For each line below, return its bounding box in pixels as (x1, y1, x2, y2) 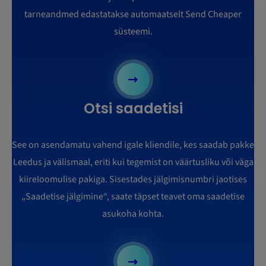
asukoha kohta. (102, 207, 164, 221)
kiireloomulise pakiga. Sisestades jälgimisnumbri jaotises (19, 173, 247, 186)
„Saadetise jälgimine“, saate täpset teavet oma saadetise (21, 190, 245, 204)
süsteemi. (113, 25, 153, 39)
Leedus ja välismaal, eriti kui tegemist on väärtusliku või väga (12, 156, 254, 169)
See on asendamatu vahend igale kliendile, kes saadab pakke (12, 138, 254, 152)
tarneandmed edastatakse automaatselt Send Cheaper (24, 8, 242, 21)
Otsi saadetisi (83, 99, 183, 119)
